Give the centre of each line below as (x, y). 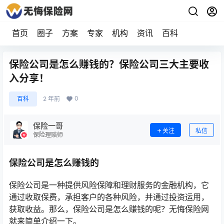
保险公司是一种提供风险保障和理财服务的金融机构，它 (109, 185)
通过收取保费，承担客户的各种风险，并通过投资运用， (109, 197)
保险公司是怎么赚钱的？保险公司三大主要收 (109, 64)
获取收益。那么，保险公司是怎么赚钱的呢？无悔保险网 (109, 209)
